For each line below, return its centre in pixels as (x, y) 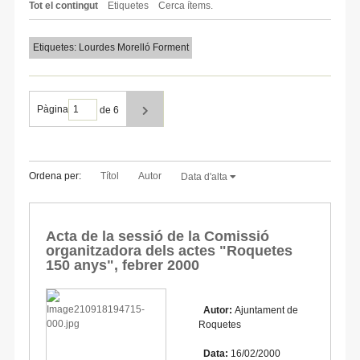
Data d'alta (205, 176)
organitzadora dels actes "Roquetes (169, 250)
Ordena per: (55, 176)
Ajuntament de (266, 310)
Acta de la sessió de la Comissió (157, 236)
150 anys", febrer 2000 (123, 265)
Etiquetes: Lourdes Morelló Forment (110, 48)
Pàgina (53, 110)
